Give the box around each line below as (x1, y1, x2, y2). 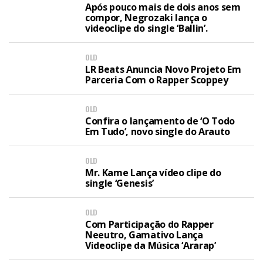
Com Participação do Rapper (85, 218, 214, 231)
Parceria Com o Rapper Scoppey (85, 73, 228, 86)
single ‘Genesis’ (85, 177, 154, 190)
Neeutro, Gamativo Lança (85, 228, 203, 241)
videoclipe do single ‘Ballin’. (85, 22, 208, 35)
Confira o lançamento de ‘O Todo (85, 114, 235, 127)
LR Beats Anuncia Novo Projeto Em (85, 63, 241, 76)
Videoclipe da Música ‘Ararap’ (85, 239, 216, 252)
